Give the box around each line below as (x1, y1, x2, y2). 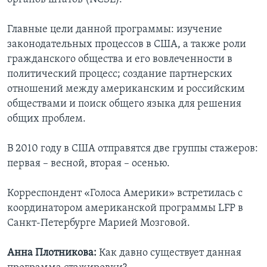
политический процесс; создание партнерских (7, 69, 232, 80)
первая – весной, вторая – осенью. (7, 158, 170, 170)
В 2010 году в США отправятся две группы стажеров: (7, 143, 258, 155)
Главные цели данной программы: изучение (7, 24, 222, 36)
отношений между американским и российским (7, 83, 245, 95)
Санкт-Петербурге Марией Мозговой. (7, 218, 190, 229)
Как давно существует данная (99, 247, 241, 259)
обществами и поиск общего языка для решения (7, 98, 241, 110)
